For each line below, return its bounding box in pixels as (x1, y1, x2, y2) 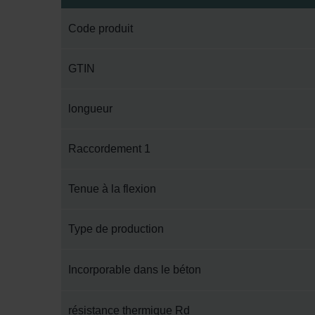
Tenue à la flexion (68, 183, 156, 195)
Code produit (68, 22, 133, 34)
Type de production (68, 223, 164, 235)
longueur (68, 103, 112, 115)
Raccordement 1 (68, 143, 150, 155)
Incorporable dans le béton (68, 264, 201, 276)
